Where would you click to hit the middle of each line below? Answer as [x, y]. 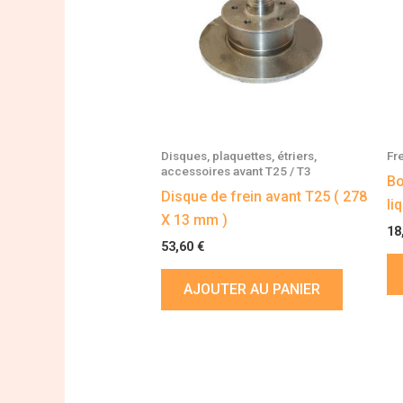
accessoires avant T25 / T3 [236, 170]
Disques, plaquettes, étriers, [238, 155]
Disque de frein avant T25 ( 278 [264, 196]
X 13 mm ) [194, 219]
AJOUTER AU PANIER [251, 289]
